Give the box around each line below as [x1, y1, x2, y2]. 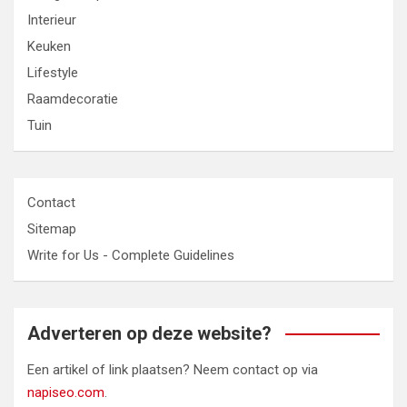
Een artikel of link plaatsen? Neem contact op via [27, 362, 318, 379]
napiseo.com [27, 384, 104, 402]
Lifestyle [27, 65, 78, 82]
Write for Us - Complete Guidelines [27, 247, 234, 264]
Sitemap [27, 221, 76, 238]
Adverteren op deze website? [27, 323, 272, 345]
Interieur [27, 12, 76, 29]
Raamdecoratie [27, 91, 118, 108]
